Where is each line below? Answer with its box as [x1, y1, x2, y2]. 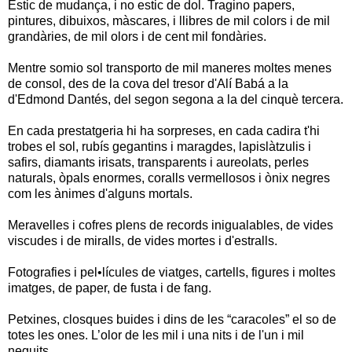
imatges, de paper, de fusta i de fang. [8, 280, 211, 295]
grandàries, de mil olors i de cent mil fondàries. [8, 29, 266, 43]
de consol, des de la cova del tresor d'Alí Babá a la [8, 76, 288, 90]
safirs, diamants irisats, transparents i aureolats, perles [8, 155, 309, 169]
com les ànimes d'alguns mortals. [8, 186, 192, 200]
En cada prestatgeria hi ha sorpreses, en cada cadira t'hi [8, 123, 320, 137]
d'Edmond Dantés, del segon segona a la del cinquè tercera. [8, 92, 343, 106]
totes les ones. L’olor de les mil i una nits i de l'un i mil [8, 328, 304, 342]
